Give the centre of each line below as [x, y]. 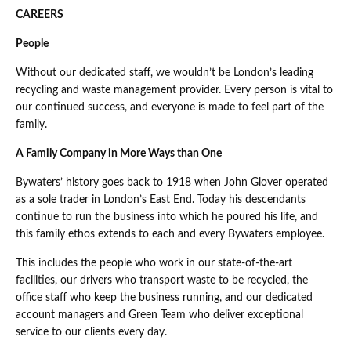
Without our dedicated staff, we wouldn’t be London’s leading [165, 73]
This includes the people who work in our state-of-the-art [154, 264]
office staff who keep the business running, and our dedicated [164, 298]
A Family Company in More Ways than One [119, 154]
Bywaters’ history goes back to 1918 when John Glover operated [172, 183]
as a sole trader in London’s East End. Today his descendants [161, 200]
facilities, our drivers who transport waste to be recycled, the [162, 281]
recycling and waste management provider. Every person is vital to [174, 90]
